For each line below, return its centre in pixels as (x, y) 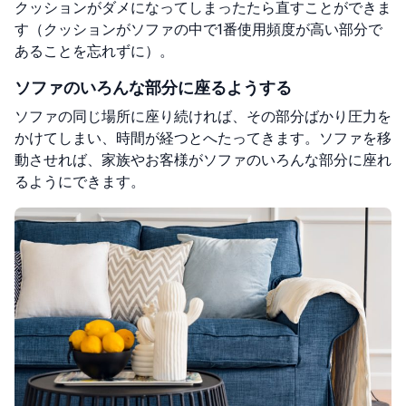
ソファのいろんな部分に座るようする (153, 87)
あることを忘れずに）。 (94, 51)
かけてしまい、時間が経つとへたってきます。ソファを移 (203, 138)
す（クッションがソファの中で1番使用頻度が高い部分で (198, 29)
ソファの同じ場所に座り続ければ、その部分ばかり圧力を (203, 116)
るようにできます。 (80, 181)
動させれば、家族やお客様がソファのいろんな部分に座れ (203, 159)
